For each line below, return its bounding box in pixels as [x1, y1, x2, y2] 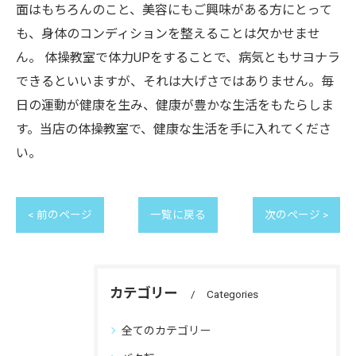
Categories [207, 288, 258, 300]
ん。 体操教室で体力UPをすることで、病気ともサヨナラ [16, 50, 340, 65]
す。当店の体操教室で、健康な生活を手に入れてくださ [16, 122, 331, 137]
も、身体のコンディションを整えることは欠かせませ [16, 26, 320, 41]
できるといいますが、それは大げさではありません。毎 [16, 74, 334, 89]
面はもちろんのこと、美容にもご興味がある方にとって [16, 2, 332, 17]
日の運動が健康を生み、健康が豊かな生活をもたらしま [16, 98, 334, 113]
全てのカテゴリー [122, 324, 211, 337]
